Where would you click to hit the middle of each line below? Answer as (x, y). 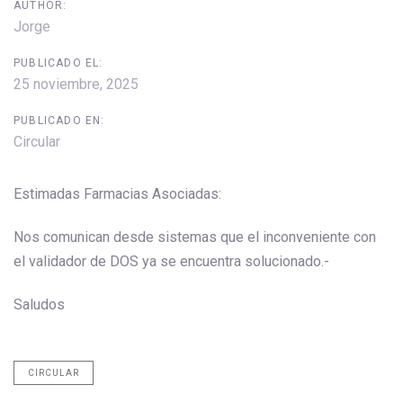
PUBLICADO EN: (59, 121)
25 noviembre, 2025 (76, 84)
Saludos (39, 304)
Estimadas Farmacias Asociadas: (117, 194)
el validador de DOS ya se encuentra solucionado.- (171, 261)
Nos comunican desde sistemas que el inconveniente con (195, 237)
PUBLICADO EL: (58, 63)
